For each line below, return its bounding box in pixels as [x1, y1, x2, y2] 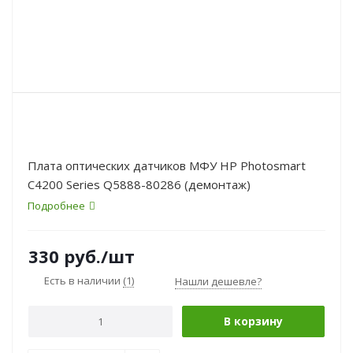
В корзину [224, 314, 283, 329]
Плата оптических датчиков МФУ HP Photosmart [28, 158, 306, 173]
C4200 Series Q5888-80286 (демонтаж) [28, 176, 251, 192]
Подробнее [28, 199, 85, 213]
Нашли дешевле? [175, 274, 262, 288]
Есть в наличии [44, 273, 123, 288]
